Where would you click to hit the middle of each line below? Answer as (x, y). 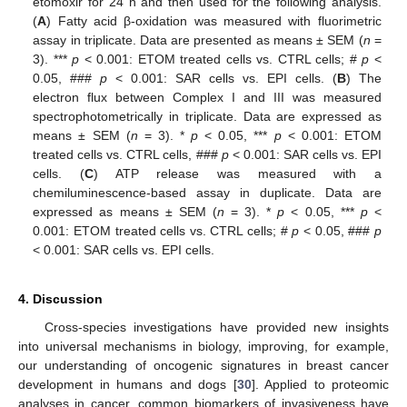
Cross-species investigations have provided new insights (216, 328)
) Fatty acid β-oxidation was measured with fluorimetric (214, 21)
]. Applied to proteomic (320, 385)
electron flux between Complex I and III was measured (207, 98)
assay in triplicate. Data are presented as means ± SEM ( (198, 40)
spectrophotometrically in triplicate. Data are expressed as (207, 117)
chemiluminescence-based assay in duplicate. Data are (207, 193)
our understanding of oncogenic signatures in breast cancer (203, 366)
